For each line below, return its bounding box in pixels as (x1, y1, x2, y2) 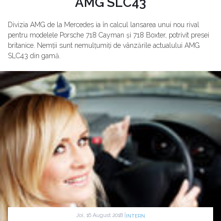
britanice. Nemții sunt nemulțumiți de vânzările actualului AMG (8, 41, 200, 50)
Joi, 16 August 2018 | (76, 212, 126, 219)
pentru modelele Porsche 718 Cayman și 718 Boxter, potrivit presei (8, 31, 209, 39)
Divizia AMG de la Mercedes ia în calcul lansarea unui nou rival (8, 21, 199, 29)
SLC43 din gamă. (8, 52, 61, 60)
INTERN (126, 213, 145, 219)
